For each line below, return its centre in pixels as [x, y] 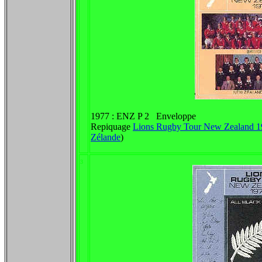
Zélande [106, 137]
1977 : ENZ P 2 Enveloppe [143, 116]
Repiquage [112, 127]
